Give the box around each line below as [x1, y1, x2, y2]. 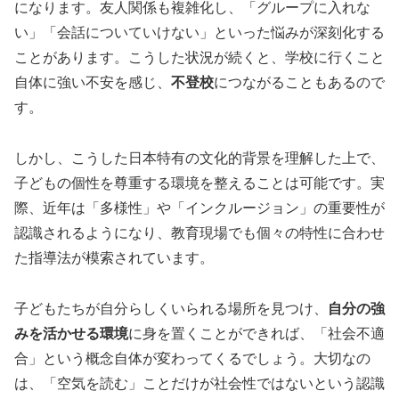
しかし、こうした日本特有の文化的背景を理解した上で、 [14, 151, 385, 167]
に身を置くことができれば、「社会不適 [128, 325, 385, 341]
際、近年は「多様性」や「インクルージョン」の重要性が [14, 200, 385, 216]
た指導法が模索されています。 [14, 250, 214, 266]
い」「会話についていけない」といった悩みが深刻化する [14, 25, 385, 41]
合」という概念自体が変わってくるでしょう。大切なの [14, 350, 370, 366]
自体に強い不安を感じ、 [14, 75, 171, 91]
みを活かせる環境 [14, 325, 128, 341]
